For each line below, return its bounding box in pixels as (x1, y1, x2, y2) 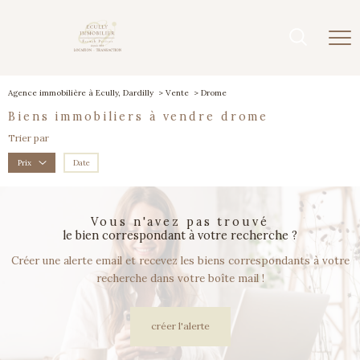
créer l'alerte (150, 320, 210, 333)
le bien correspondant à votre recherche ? (63, 228, 297, 243)
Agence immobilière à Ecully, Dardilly (8, 88, 153, 98)
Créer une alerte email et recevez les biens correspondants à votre (10, 254, 350, 268)
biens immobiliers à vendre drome (17, 109, 269, 124)
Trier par (8, 132, 49, 144)
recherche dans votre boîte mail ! (96, 272, 264, 286)
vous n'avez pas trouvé (100, 215, 269, 230)
